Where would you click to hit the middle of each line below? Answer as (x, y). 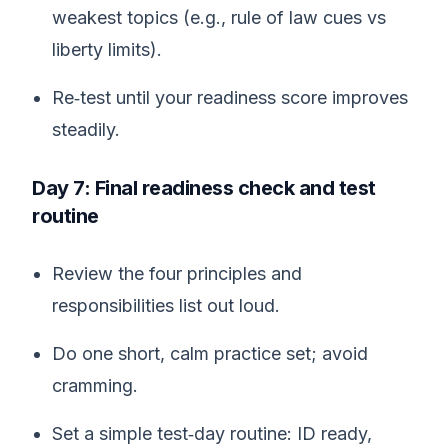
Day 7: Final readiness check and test (204, 188)
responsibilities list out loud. (166, 305)
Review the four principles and (177, 273)
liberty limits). (107, 49)
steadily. (86, 129)
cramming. (95, 385)
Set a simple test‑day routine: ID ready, (212, 433)
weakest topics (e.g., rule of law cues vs (219, 17)
